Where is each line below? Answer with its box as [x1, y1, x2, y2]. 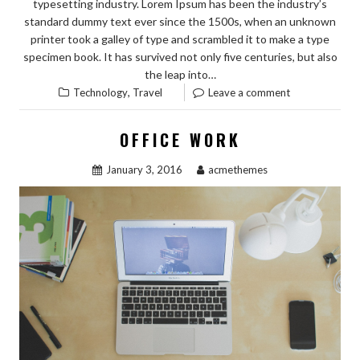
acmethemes [208, 163, 268, 177]
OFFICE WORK [119, 128, 241, 153]
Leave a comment [207, 86, 290, 100]
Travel [132, 86, 162, 100]
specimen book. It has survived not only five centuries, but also [22, 50, 337, 64]
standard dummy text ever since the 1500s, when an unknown [24, 14, 336, 29]
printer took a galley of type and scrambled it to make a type [31, 32, 329, 47]
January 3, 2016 [106, 163, 182, 177]
